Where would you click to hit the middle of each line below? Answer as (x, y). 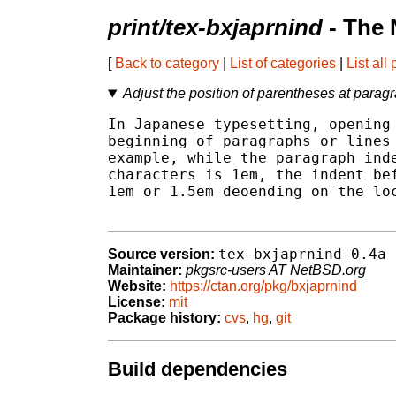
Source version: (161, 255)
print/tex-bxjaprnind (215, 28)
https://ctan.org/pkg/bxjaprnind (263, 286)
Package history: (164, 318)
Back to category (167, 64)
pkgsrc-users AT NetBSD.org (276, 270)
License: (137, 302)
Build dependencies (198, 369)
